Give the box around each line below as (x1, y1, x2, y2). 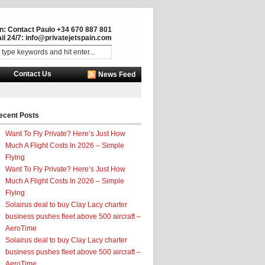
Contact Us (14, 70, 51, 78)
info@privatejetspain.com (25, 34, 112, 42)
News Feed (98, 70, 135, 79)
